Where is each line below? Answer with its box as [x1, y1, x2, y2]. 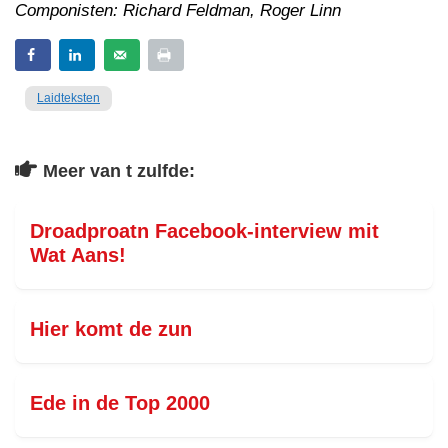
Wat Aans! [30, 244, 126, 266]
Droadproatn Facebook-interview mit [30, 220, 379, 242]
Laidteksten [37, 91, 100, 105]
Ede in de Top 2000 [30, 392, 210, 414]
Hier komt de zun [30, 318, 192, 340]
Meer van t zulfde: [43, 161, 195, 181]
